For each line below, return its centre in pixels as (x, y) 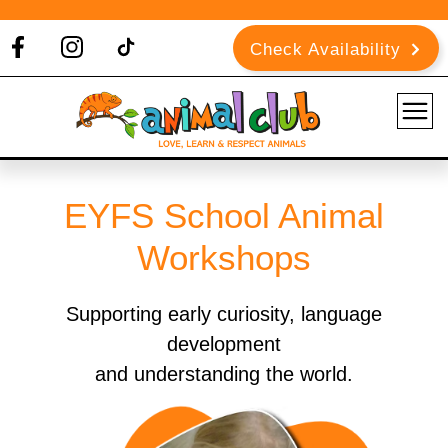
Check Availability (325, 49)
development (224, 344)
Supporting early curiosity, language (224, 314)
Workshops (224, 257)
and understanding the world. (224, 374)
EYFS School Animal (224, 215)
